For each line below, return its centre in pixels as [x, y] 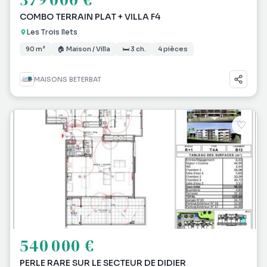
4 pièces [173, 49]
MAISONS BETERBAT [68, 79]
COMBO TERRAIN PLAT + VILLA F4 [90, 17]
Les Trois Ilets [52, 32]
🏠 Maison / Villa [84, 49]
